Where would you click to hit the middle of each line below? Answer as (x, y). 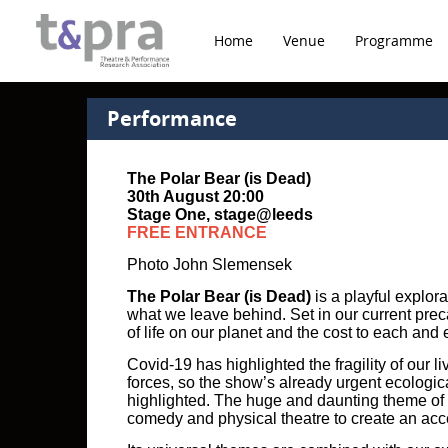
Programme (394, 40)
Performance (172, 118)
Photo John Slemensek (209, 264)
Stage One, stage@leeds (220, 214)
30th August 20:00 (195, 196)
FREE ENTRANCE (197, 232)
